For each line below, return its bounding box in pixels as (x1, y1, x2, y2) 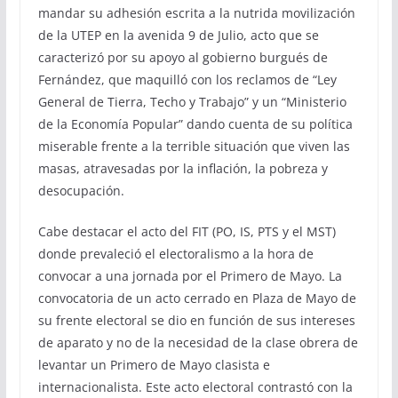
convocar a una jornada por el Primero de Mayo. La (37, 267, 342, 284)
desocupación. (37, 181, 124, 199)
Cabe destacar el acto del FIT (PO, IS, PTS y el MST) (37, 222, 336, 240)
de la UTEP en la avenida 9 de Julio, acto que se (37, 26, 319, 44)
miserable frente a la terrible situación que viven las (37, 137, 350, 155)
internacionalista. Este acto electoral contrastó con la (37, 378, 353, 395)
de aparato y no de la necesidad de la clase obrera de (37, 333, 358, 351)
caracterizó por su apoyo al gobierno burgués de (37, 48, 328, 66)
